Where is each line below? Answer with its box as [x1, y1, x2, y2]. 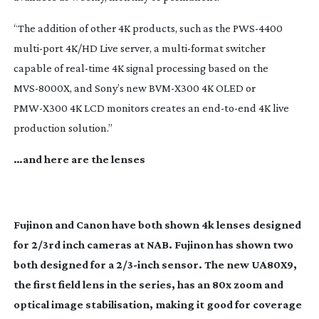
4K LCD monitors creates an [67, 101, 202, 114]
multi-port [13, 41, 63, 54]
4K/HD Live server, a [63, 41, 162, 54]
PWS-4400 [232, 21, 283, 34]
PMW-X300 [13, 101, 68, 114]
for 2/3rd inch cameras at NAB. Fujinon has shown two [13, 238, 293, 251]
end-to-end [202, 101, 256, 114]
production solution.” [13, 121, 113, 134]
